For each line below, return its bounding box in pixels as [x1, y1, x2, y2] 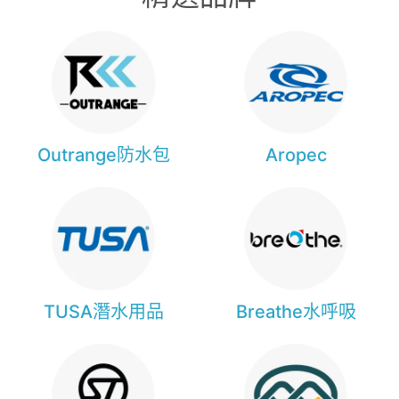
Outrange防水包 [37, 144, 170, 167]
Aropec [265, 144, 327, 167]
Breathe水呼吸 [235, 300, 356, 322]
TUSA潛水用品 [43, 300, 164, 322]
